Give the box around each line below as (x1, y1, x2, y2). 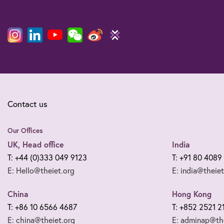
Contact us (7, 97, 47, 109)
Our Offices (7, 125, 43, 135)
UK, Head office (7, 138, 64, 149)
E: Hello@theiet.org (7, 164, 74, 175)
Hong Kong (171, 188, 211, 199)
